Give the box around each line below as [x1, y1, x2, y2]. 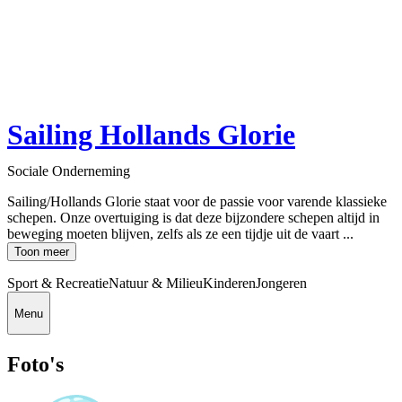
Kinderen [203, 275, 256, 292]
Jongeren [256, 275, 307, 292]
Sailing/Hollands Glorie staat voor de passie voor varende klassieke [7, 194, 387, 210]
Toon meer [14, 245, 69, 259]
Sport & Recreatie [7, 275, 109, 292]
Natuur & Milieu [109, 275, 203, 292]
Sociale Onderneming [7, 163, 130, 179]
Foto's [7, 353, 64, 376]
